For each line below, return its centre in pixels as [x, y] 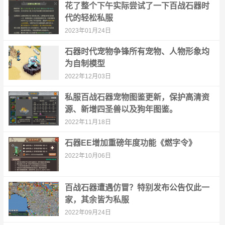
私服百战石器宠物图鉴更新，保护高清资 [137, 97]
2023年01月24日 [88, 31]
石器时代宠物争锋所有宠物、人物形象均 [137, 51]
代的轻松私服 [89, 18]
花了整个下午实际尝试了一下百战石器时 [137, 6]
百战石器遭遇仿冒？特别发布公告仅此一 [137, 188]
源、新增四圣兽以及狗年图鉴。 [121, 109]
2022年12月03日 [88, 76]
